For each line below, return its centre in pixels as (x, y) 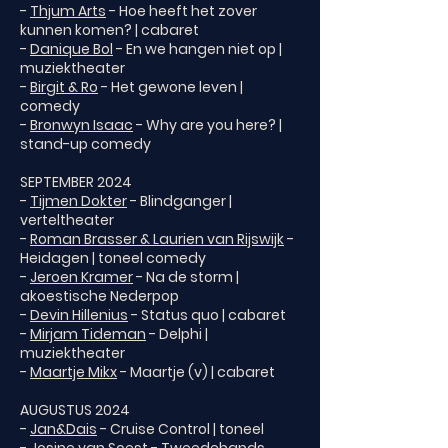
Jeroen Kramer (81, 277)
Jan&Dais (63, 429)
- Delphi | (177, 334)
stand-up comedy (85, 144)
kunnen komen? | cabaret (109, 30)
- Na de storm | (186, 277)
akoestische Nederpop (99, 296)
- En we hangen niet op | (197, 49)
